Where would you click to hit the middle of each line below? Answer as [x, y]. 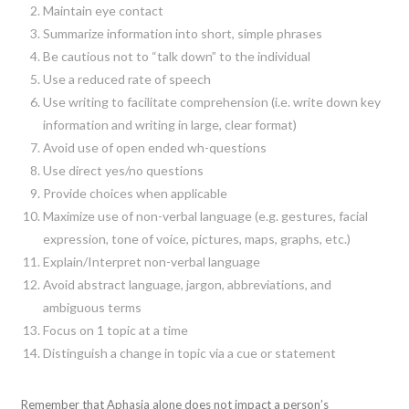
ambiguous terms [92, 307]
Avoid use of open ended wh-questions [154, 147]
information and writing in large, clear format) [169, 124]
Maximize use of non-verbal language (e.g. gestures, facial [205, 215]
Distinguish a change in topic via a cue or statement [189, 352]
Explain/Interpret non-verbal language [151, 261]
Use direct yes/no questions [123, 170]
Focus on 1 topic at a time [115, 330]
